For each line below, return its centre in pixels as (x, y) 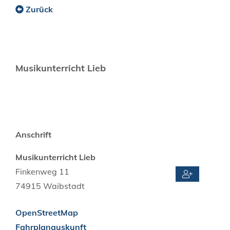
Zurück (39, 9)
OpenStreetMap (47, 212)
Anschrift (33, 134)
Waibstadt (64, 186)
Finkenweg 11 (42, 171)
